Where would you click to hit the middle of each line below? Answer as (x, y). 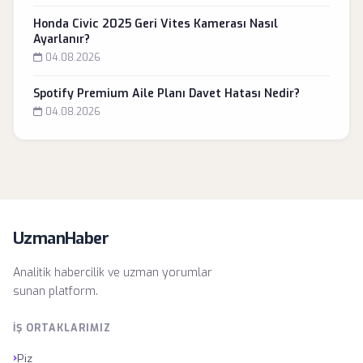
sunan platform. (56, 291)
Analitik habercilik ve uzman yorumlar (113, 273)
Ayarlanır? (62, 39)
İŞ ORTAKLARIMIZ (62, 328)
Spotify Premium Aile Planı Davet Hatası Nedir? (167, 94)
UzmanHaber (61, 239)
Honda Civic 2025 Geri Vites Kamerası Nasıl (156, 24)
